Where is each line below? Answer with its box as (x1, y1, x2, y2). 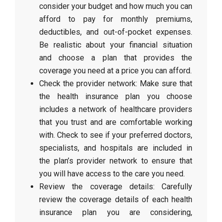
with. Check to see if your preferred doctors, (39, 130, 192, 140)
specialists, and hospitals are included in (39, 143, 192, 153)
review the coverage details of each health (39, 195, 192, 204)
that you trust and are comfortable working (39, 117, 192, 127)
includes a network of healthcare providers (39, 105, 192, 114)
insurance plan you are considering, (39, 208, 192, 217)
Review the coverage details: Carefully (39, 182, 192, 191)
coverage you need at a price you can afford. (39, 66, 192, 75)
